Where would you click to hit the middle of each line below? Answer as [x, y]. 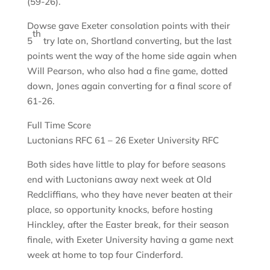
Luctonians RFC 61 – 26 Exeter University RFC [123, 140]
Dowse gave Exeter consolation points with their [128, 25]
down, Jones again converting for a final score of [129, 86]
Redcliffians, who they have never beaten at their [130, 194]
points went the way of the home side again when [132, 55]
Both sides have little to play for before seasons [126, 164]
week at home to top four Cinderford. [105, 254]
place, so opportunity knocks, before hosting [120, 209]
